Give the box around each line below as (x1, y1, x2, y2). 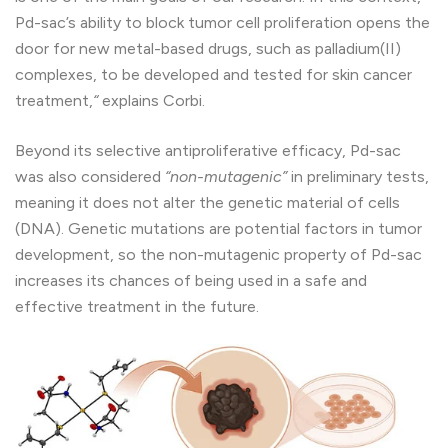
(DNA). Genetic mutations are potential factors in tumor (15, 219, 422, 239)
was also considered (15, 167, 165, 187)
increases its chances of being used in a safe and (15, 271, 367, 291)
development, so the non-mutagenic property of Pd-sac (15, 245, 422, 265)
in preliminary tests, (287, 167, 429, 187)
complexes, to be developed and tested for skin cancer (15, 65, 412, 85)
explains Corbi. (98, 91, 205, 111)
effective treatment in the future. (15, 297, 259, 317)
